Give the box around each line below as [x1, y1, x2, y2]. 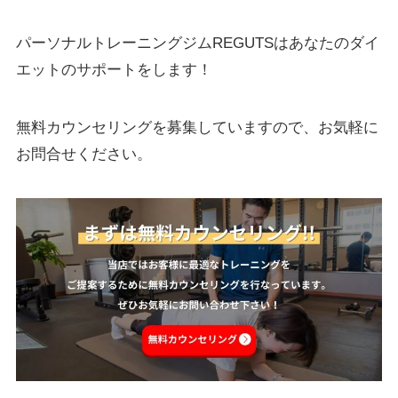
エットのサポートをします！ [15, 61, 212, 79]
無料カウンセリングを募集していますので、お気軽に [15, 118, 378, 136]
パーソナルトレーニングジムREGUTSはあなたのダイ [15, 35, 379, 52]
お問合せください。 [15, 145, 152, 163]
